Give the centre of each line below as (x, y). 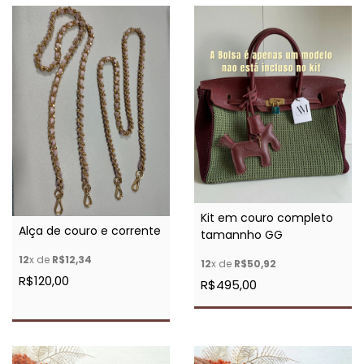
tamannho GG (242, 234)
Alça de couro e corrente (90, 230)
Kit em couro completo (267, 217)
